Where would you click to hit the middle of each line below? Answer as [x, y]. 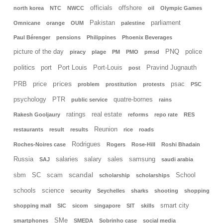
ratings [76, 115]
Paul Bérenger [32, 38]
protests [154, 84]
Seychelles [111, 191]
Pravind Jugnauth [171, 68]
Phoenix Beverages [147, 38]
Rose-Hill [143, 145]
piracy [78, 52]
